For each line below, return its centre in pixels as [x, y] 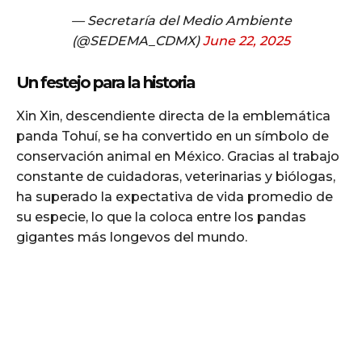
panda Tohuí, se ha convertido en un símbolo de [173, 137]
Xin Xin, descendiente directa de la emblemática [173, 116]
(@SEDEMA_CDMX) [137, 41]
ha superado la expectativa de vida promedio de [175, 197]
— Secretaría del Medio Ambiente [181, 21]
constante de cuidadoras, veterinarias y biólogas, [176, 177]
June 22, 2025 [246, 41]
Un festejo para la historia [105, 83]
